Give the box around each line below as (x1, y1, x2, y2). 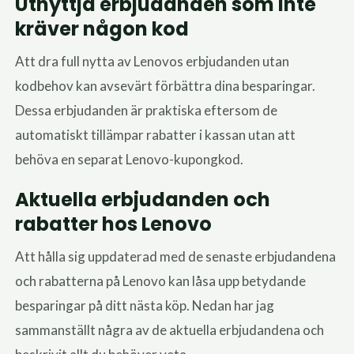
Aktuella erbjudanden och (15, 186, 271, 213)
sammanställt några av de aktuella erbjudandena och (15, 322, 325, 339)
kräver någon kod (15, 16, 190, 43)
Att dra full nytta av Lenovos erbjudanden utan (15, 53, 290, 70)
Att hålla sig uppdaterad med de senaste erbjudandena (15, 248, 337, 265)
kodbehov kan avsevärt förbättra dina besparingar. (15, 77, 316, 95)
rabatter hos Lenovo (15, 211, 213, 238)
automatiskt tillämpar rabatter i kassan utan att (15, 126, 296, 144)
